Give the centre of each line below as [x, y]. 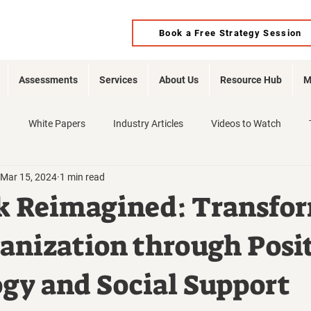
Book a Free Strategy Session [230, 33]
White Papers [57, 123]
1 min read [82, 177]
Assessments [48, 80]
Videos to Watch [246, 123]
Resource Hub [251, 80]
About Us [179, 80]
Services [118, 80]
